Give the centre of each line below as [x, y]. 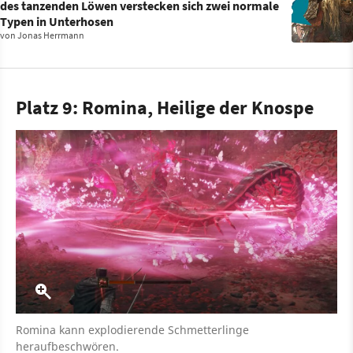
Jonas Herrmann [51, 35]
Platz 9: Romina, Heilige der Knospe [165, 107]
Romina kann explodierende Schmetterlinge [132, 329]
